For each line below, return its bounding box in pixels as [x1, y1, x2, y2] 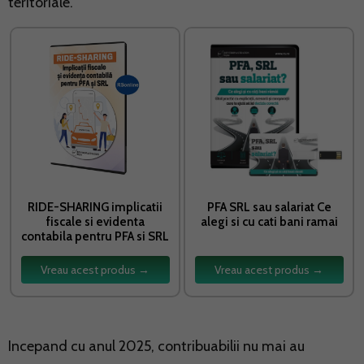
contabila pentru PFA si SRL [21, 229, 169, 245]
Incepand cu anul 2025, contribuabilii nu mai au [8, 336, 305, 355]
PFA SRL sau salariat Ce [206, 200, 331, 215]
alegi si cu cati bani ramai [200, 214, 338, 230]
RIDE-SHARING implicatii [28, 200, 162, 215]
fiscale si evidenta [45, 214, 145, 230]
